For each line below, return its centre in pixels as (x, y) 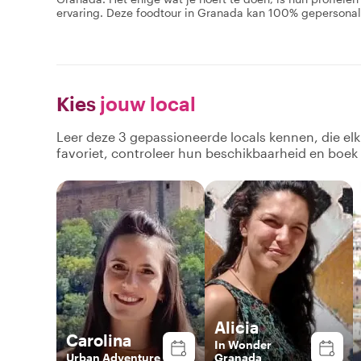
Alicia (237, 327)
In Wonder (243, 344)
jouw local (146, 103)
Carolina (99, 340)
